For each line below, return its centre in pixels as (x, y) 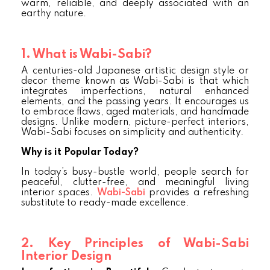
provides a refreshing (197, 193)
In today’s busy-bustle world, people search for (135, 172)
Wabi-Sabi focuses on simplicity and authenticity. (132, 133)
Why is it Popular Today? (80, 152)
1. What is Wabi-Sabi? (86, 55)
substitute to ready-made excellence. (105, 203)
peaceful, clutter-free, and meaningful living (135, 183)
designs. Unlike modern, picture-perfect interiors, (135, 122)
